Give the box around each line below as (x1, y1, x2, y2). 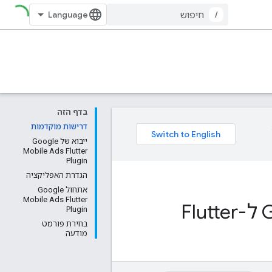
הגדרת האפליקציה (26, 171, 87, 180)
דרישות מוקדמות (31, 122, 87, 131)
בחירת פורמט (42, 219, 87, 228)
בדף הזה (57, 107, 87, 117)
